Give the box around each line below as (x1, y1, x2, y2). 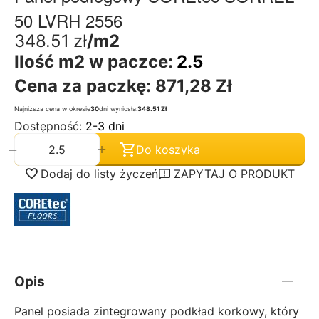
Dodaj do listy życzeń (41, 167, 158, 182)
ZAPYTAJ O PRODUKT (174, 167, 295, 182)
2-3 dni (85, 119, 125, 134)
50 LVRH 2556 (14, 8, 122, 33)
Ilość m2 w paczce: (14, 51, 173, 73)
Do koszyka (136, 142, 200, 157)
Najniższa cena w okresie (14, 105, 90, 113)
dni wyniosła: (99, 105, 137, 113)
